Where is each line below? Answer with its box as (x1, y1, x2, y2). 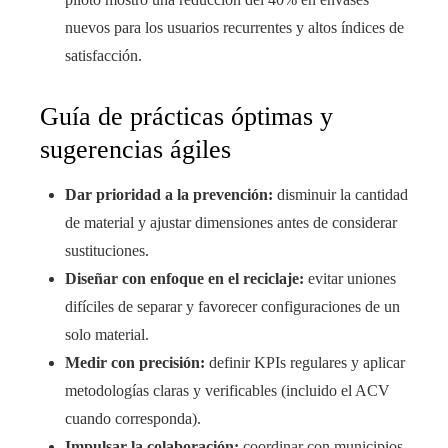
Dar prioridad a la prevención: (65, 186, 273, 204)
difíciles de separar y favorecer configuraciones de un (65, 298, 400, 316)
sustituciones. (65, 242, 149, 260)
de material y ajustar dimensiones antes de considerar (65, 214, 397, 232)
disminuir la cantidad (273, 186, 408, 204)
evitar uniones (304, 270, 396, 288)
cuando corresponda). (65, 410, 201, 428)
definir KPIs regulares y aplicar (205, 354, 405, 372)
